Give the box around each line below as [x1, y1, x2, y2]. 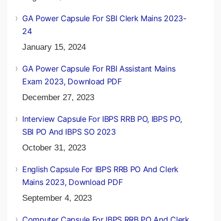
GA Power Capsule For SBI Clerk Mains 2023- [22, 13, 186, 23]
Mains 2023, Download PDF [22, 177, 123, 187]
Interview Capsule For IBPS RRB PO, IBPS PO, [22, 113, 182, 124]
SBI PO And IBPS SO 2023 [22, 126, 116, 137]
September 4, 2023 [22, 193, 92, 203]
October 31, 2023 [22, 143, 86, 152]
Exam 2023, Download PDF [22, 76, 122, 86]
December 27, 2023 [22, 92, 94, 102]
